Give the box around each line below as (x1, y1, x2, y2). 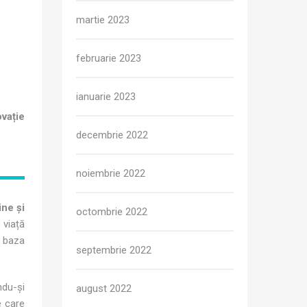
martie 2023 (76, 14, 130, 26)
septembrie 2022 (76, 244, 151, 256)
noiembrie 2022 (76, 167, 145, 180)
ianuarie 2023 (76, 90, 136, 103)
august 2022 (76, 282, 132, 295)
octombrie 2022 (76, 206, 147, 218)
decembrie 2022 (76, 129, 148, 141)
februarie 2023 (76, 52, 141, 64)
